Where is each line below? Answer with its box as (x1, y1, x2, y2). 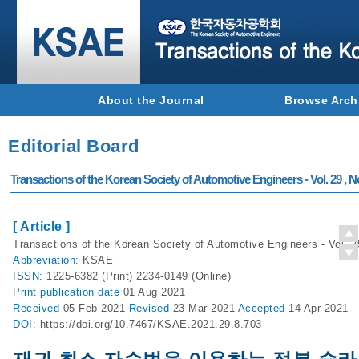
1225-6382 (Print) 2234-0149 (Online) (46, 270, 231, 282)
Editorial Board (8, 136, 139, 156)
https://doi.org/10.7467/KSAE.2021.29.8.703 (39, 318, 262, 330)
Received (13, 302, 63, 314)
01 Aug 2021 (123, 286, 185, 298)
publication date (40, 286, 123, 298)
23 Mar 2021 (172, 302, 238, 314)
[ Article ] (13, 220, 71, 233)
